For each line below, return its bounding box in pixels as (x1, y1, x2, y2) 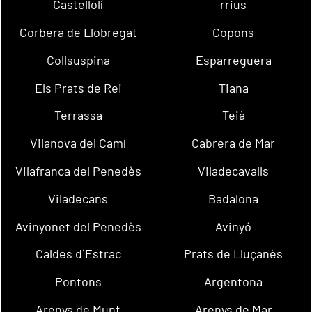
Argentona (204, 274, 263, 290)
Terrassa (54, 107, 102, 123)
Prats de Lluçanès (184, 246, 283, 262)
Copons (212, 24, 255, 40)
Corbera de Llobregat (19, 24, 137, 40)
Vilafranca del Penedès (15, 163, 141, 179)
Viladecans (48, 190, 109, 206)
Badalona (208, 190, 259, 206)
